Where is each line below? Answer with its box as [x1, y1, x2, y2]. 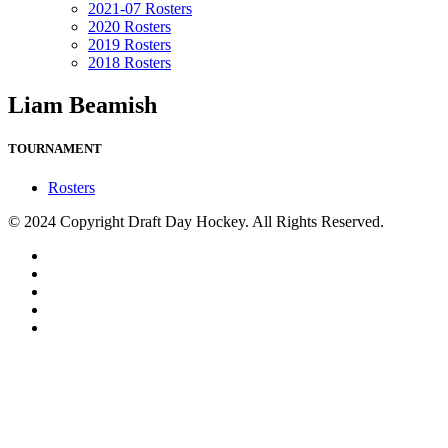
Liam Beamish [8, 91, 157, 118]
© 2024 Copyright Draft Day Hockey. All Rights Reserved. [8, 213, 384, 231]
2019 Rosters [88, 36, 171, 53]
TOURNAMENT [8, 141, 102, 157]
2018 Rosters [88, 54, 171, 71]
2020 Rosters [88, 18, 171, 35]
